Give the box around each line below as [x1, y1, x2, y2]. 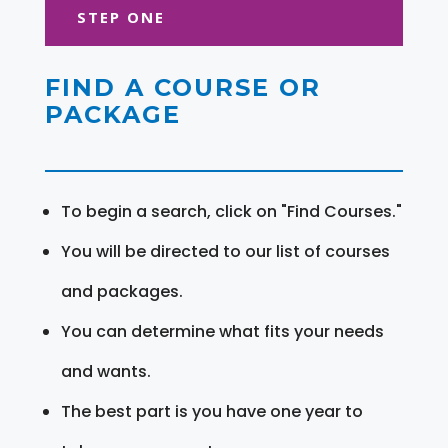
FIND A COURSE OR [44, 72, 321, 102]
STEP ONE [76, 6, 165, 27]
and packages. [60, 279, 183, 303]
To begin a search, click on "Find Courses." [60, 199, 402, 223]
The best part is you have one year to [60, 399, 363, 423]
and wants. [60, 359, 151, 383]
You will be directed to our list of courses [60, 239, 390, 263]
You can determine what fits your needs [60, 319, 384, 343]
